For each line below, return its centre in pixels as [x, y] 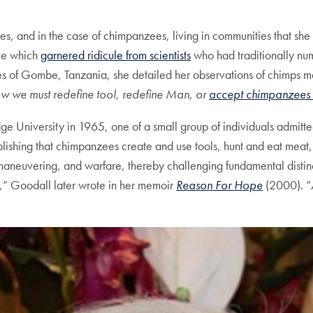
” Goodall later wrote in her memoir [90, 185]
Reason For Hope [220, 185]
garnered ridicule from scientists [116, 55]
